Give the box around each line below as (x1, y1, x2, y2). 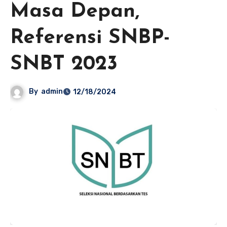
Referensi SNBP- (10, 28, 170, 49)
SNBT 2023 (10, 54, 118, 75)
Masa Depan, (10, 2, 139, 22)
